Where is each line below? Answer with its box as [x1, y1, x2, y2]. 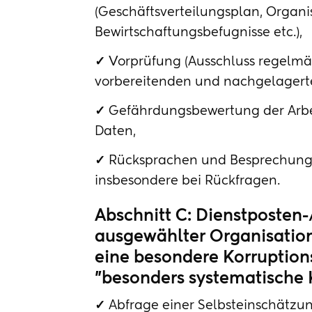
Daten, [95, 125, 136, 138]
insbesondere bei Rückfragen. [95, 174, 280, 187]
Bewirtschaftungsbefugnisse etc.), [95, 26, 302, 40]
